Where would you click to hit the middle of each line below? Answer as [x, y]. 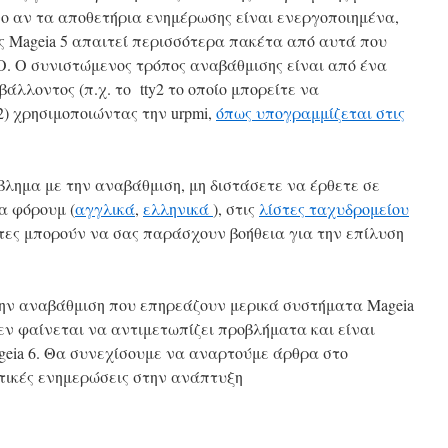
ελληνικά [178, 208]
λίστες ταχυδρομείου [334, 208]
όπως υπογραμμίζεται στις [310, 112]
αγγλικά [105, 208]
